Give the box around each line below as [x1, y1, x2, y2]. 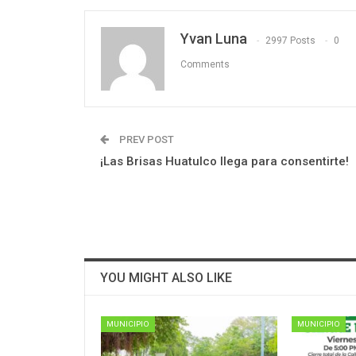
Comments [180, 58, 230, 70]
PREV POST [117, 133, 174, 146]
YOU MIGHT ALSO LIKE [100, 270, 232, 286]
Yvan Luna [180, 30, 247, 48]
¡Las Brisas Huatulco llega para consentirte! [100, 154, 349, 169]
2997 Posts [265, 34, 315, 46]
